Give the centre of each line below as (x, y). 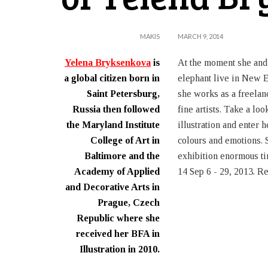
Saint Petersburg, (123, 94)
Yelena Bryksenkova (108, 63)
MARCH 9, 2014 (200, 36)
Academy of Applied (117, 172)
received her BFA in (118, 234)
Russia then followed (116, 109)
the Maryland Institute (113, 125)
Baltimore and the (122, 156)
